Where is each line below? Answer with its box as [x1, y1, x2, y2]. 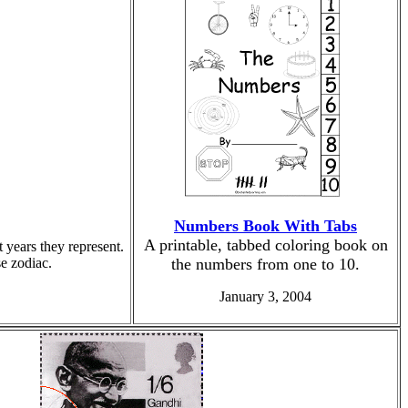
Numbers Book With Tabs [174, 217, 357, 235]
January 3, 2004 [219, 289, 311, 304]
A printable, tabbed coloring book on [143, 236, 388, 254]
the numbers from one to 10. [171, 255, 360, 273]
